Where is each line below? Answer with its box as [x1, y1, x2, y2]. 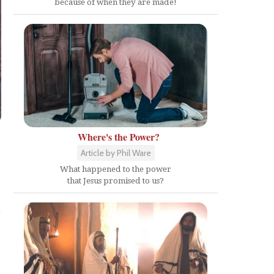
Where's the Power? [78, 130, 160, 144]
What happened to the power [60, 165, 171, 174]
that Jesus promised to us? [67, 176, 164, 185]
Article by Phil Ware [80, 147, 151, 158]
